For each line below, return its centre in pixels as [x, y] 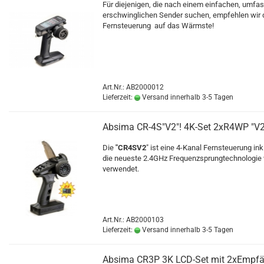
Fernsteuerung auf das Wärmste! [158, 26]
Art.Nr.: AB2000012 [133, 87]
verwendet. [122, 169]
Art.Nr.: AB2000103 [133, 220]
